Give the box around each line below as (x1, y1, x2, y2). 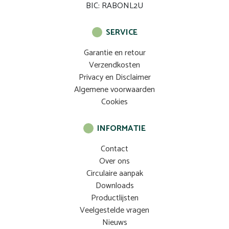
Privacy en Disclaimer (78, 70, 151, 84)
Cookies (101, 95, 128, 109)
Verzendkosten (89, 58, 140, 72)
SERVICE (105, 25, 138, 39)
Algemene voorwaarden (74, 82, 155, 97)
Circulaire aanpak (86, 166, 143, 180)
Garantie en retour (83, 45, 146, 60)
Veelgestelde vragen (80, 203, 149, 217)
